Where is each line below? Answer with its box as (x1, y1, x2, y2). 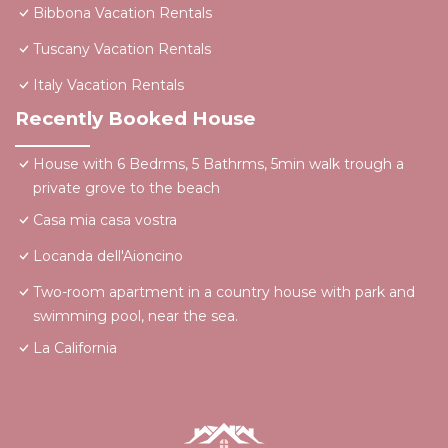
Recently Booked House (15, 107, 256, 131)
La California (33, 339, 117, 358)
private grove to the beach (33, 179, 220, 198)
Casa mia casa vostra (33, 211, 177, 230)
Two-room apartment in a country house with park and (33, 283, 415, 302)
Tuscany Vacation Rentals (33, 40, 211, 59)
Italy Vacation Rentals (33, 76, 184, 95)
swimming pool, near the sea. (33, 307, 238, 326)
